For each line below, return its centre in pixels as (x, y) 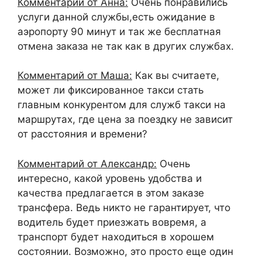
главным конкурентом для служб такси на (122, 105)
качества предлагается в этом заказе (111, 193)
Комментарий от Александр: (87, 163)
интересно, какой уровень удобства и (110, 178)
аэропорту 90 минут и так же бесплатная (119, 31)
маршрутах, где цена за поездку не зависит (125, 119)
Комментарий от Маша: (75, 75)
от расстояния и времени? (82, 134)
